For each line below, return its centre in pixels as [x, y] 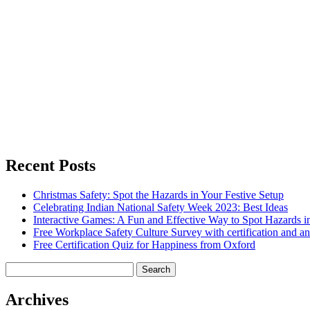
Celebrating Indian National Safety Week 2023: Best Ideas [161, 207]
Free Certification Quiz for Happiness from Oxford [144, 244]
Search [20, 267]
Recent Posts [51, 165]
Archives [37, 299]
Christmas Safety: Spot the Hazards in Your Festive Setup [158, 194]
